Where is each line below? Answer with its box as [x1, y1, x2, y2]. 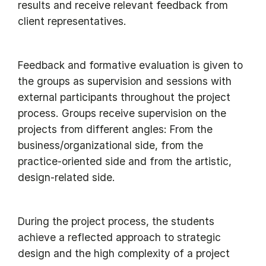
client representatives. [18, 15, 126, 28]
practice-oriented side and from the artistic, [18, 155, 232, 168]
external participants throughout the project [18, 91, 230, 104]
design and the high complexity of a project [18, 247, 230, 260]
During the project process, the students [18, 215, 214, 228]
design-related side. [18, 171, 115, 184]
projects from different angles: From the [18, 123, 213, 136]
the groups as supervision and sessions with [18, 75, 232, 88]
